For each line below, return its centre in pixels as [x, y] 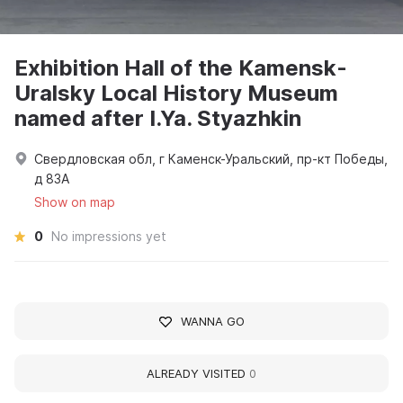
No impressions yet [109, 237]
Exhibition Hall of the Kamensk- [181, 68]
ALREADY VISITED [198, 374]
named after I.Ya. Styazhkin [158, 119]
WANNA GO [212, 322]
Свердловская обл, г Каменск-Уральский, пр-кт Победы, [211, 159]
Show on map [75, 202]
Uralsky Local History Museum [176, 94]
